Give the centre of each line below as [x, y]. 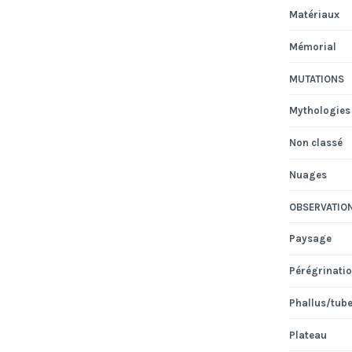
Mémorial [312, 46]
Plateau [308, 335]
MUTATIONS [316, 79]
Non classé [315, 143]
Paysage [310, 239]
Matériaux [314, 14]
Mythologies [319, 111]
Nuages [308, 174]
